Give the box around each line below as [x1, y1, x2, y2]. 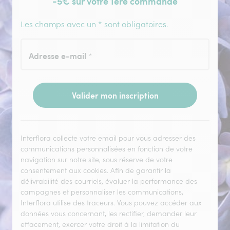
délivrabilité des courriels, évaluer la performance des [21, 176, 197, 186]
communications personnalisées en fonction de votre [21, 144, 193, 154]
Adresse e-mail [29, 49, 88, 62]
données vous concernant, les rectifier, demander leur [21, 208, 197, 218]
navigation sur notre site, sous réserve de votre [21, 155, 172, 164]
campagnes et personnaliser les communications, [21, 187, 183, 197]
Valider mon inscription [71, 89, 159, 101]
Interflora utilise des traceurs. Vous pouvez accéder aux [21, 198, 202, 207]
